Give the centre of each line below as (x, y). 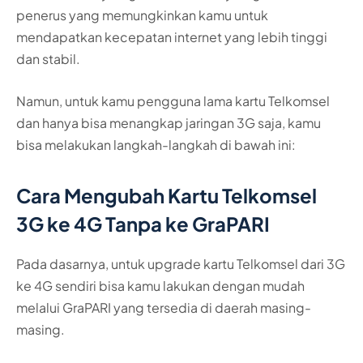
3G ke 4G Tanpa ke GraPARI (143, 223)
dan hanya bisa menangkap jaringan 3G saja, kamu (169, 122)
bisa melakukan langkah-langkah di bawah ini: (156, 144)
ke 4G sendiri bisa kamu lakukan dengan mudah (160, 285)
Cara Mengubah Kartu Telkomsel (167, 195)
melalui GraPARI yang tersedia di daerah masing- (164, 307)
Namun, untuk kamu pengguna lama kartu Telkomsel (173, 100)
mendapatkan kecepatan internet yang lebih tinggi (172, 36)
